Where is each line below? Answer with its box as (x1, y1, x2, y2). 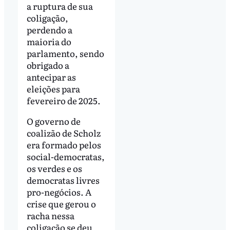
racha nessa (26, 209, 74, 222)
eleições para (26, 82, 80, 95)
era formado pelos (26, 138, 101, 151)
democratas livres (26, 174, 100, 187)
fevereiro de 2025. (26, 94, 101, 107)
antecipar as (26, 70, 76, 84)
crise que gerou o (26, 197, 96, 210)
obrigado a (26, 59, 69, 72)
